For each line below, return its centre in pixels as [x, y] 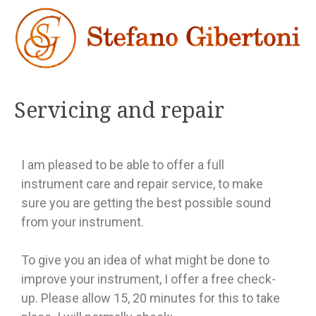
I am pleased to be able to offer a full [123, 165]
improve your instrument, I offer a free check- [148, 279]
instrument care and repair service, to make [142, 184]
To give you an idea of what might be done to [145, 260]
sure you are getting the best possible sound [146, 203]
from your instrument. [83, 222]
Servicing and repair [119, 110]
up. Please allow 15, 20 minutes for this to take [151, 298]
